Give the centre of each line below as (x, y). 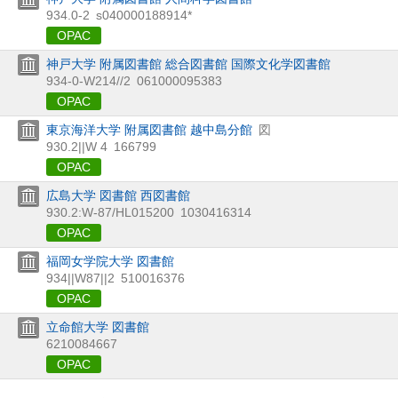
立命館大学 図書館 (98, 326)
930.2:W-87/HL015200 (110, 212)
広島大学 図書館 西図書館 (118, 195)
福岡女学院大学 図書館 (110, 261)
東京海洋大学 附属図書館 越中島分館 (149, 129)
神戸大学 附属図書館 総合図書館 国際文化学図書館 (188, 64)
